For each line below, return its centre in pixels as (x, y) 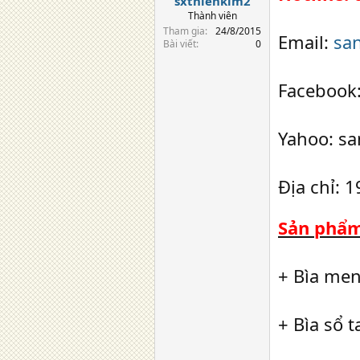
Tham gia (184, 31)
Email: (306, 42)
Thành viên (212, 15)
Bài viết (180, 43)
